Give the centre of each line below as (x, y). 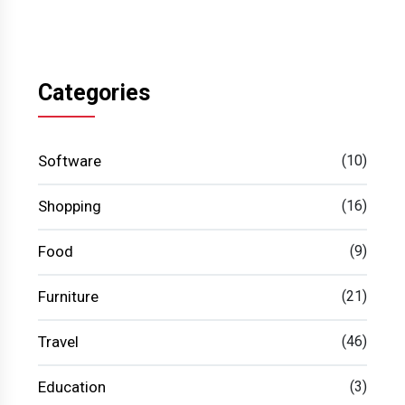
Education (72, 387)
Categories (94, 93)
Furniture (68, 297)
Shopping (70, 207)
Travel (58, 342)
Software (70, 161)
